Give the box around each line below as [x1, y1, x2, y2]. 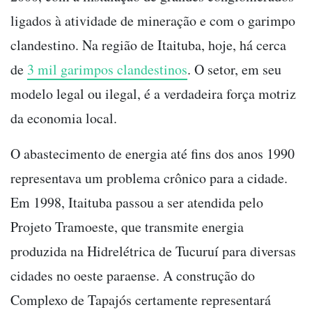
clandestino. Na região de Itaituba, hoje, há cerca [10, 36, 286, 55]
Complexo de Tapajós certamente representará [10, 290, 271, 310]
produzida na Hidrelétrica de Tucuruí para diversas [10, 242, 296, 261]
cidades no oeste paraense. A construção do [10, 266, 255, 286]
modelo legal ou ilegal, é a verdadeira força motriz [10, 84, 296, 104]
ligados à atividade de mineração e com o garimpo [10, 11, 295, 31]
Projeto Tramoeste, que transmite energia [10, 217, 244, 237]
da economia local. [10, 109, 117, 128]
